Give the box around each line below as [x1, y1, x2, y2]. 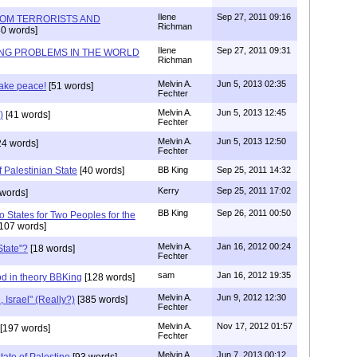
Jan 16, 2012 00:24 [217, 241, 291, 251]
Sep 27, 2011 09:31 [217, 45, 291, 55]
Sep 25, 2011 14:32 [217, 164, 291, 175]
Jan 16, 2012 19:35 [217, 269, 291, 280]
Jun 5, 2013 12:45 [217, 107, 286, 117]
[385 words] [75, 293, 127, 305]
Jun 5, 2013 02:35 [217, 78, 286, 88]
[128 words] [82, 271, 135, 283]
